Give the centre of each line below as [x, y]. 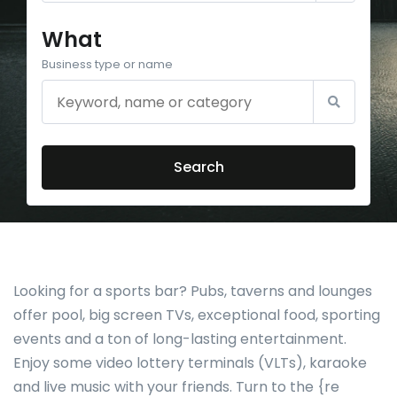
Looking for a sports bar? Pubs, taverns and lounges [193, 292]
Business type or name [107, 65]
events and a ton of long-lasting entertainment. [180, 339]
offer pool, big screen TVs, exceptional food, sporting [197, 315]
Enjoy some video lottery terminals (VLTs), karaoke [190, 363]
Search [198, 167]
